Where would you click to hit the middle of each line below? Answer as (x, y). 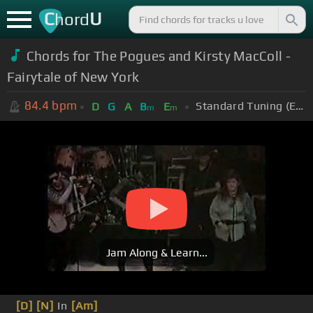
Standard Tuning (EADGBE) (300, 105)
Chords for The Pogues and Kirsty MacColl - (159, 56)
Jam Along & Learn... (156, 253)
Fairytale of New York (73, 77)
